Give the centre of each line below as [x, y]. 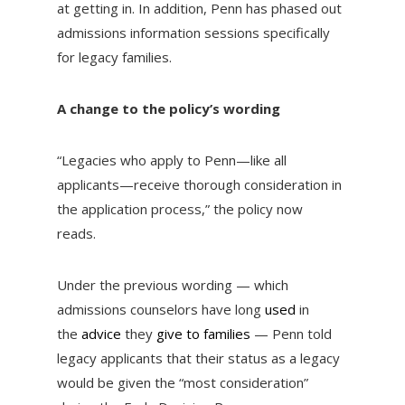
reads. [78, 234]
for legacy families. [114, 57]
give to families [203, 334]
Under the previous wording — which [172, 285]
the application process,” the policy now [179, 209]
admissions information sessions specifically [193, 33]
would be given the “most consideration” [182, 383]
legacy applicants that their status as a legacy [198, 358]
